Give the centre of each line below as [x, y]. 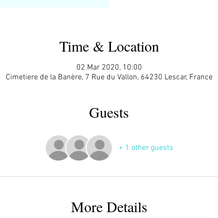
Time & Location [109, 45]
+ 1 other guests [146, 148]
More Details [109, 206]
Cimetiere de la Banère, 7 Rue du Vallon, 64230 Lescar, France [109, 77]
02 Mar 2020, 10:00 [109, 67]
